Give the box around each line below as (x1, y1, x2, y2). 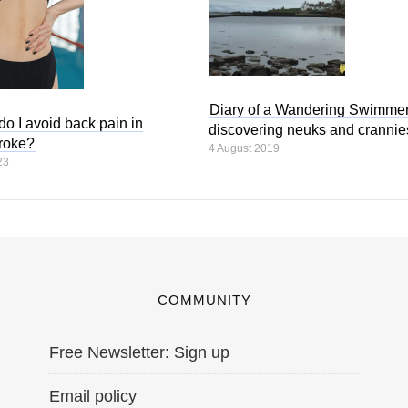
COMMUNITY (157, 292, 251, 308)
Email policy (49, 387, 137, 405)
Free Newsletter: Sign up (49, 343, 229, 362)
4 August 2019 (209, 142, 280, 155)
